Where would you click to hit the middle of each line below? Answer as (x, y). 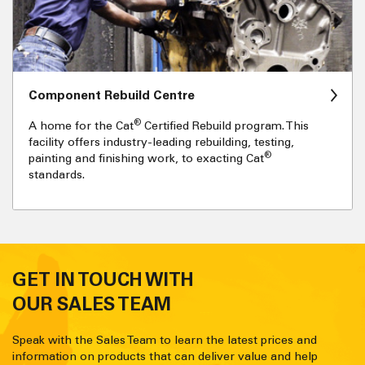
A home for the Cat (81, 125)
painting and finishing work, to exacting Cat (146, 158)
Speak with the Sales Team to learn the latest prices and (165, 340)
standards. (56, 174)
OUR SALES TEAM (92, 305)
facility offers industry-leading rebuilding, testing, (161, 142)
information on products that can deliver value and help (165, 356)
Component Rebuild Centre (111, 96)
